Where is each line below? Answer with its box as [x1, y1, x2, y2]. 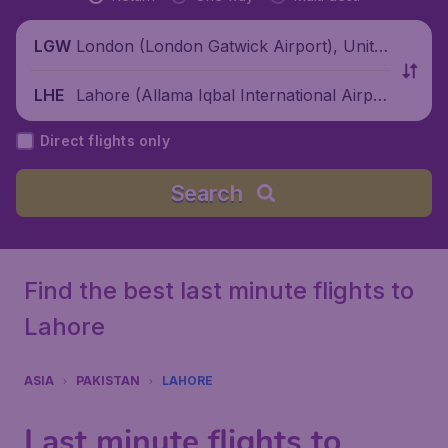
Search [169, 180, 243, 206]
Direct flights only [40, 132, 170, 149]
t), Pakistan [76, 109, 161, 130]
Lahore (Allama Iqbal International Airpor [76, 84, 390, 105]
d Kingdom [76, 60, 156, 81]
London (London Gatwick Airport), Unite [76, 35, 383, 56]
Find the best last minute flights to [24, 276, 414, 305]
